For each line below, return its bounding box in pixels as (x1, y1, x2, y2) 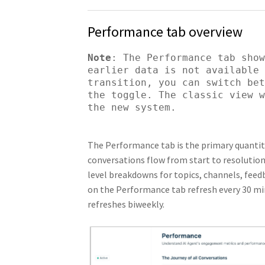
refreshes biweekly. (87, 198, 164, 210)
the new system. (87, 101, 176, 113)
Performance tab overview (87, 22, 243, 41)
